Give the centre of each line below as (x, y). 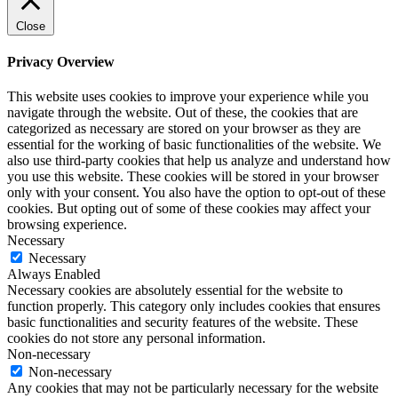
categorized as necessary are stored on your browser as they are (184, 129)
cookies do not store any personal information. (136, 338)
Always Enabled (54, 275)
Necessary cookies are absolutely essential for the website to (175, 291)
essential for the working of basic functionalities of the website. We (194, 145)
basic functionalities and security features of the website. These (183, 322)
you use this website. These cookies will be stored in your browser (193, 177)
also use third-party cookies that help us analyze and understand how (199, 161)
